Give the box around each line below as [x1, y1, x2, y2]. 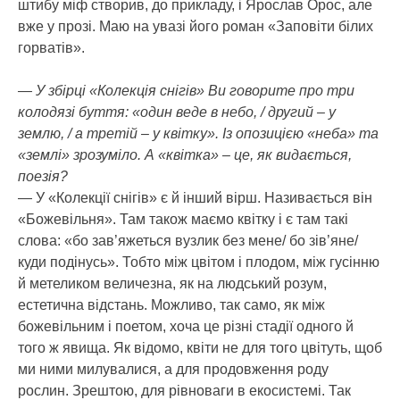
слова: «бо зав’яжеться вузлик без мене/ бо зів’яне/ [18, 232, 358, 248]
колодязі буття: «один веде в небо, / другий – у [18, 104, 336, 120]
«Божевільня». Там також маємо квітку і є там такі [18, 211, 348, 227]
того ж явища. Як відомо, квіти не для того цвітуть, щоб [18, 339, 382, 355]
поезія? [18, 168, 68, 184]
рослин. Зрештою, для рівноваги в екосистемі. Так [18, 382, 351, 398]
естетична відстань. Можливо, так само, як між [18, 296, 325, 312]
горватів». [18, 39, 85, 55]
